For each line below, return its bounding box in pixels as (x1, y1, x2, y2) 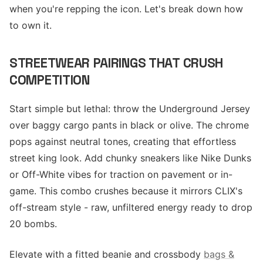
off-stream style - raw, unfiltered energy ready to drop (9, 201, 252, 213)
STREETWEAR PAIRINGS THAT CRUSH (9, 55, 224, 72)
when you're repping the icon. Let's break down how (9, 3, 243, 15)
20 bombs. (9, 218, 57, 230)
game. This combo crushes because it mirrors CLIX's (9, 185, 242, 197)
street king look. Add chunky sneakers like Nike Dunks (9, 152, 251, 164)
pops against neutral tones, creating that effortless (9, 136, 236, 147)
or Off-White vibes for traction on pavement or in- (9, 168, 232, 180)
